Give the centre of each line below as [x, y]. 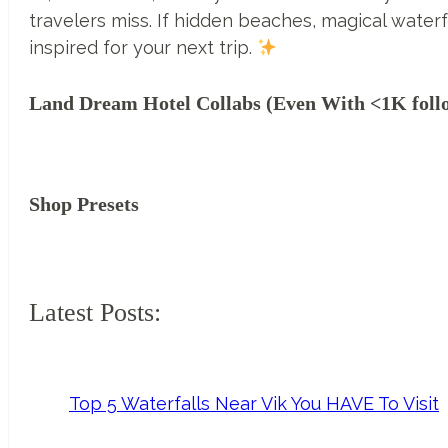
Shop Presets [84, 204]
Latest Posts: [95, 313]
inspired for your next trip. [143, 48]
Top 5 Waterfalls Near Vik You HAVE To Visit [254, 403]
